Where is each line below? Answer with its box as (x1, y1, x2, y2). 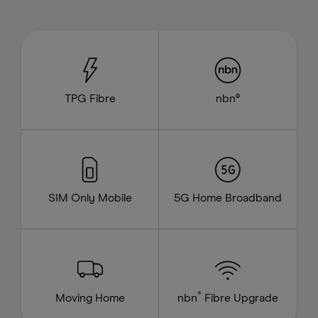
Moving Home (55, 292, 125, 304)
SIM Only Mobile (48, 192, 132, 204)
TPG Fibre (64, 93, 116, 105)
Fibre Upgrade (202, 292, 278, 304)
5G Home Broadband (174, 192, 282, 204)
